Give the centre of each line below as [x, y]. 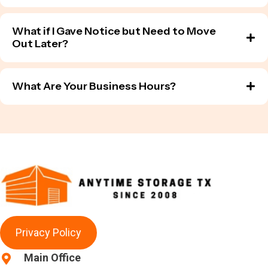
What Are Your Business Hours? [94, 86]
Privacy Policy [48, 233]
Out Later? [40, 44]
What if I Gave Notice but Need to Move [114, 31]
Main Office [52, 258]
